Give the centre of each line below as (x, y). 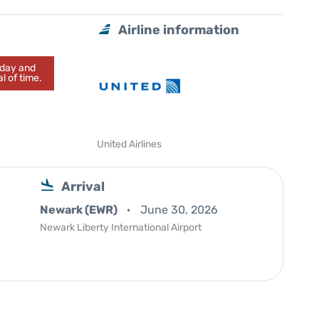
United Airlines (130, 144)
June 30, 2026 (179, 210)
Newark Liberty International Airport (121, 228)
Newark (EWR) (80, 210)
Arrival (83, 187)
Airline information (179, 30)
